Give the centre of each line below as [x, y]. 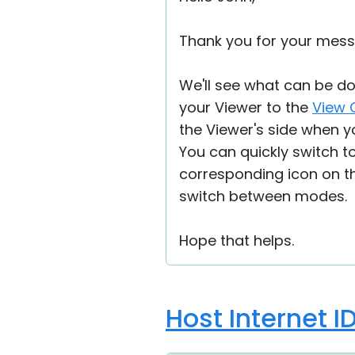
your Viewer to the [246, 107]
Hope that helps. [237, 240]
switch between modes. [263, 196]
